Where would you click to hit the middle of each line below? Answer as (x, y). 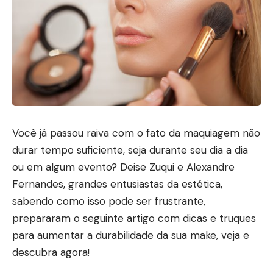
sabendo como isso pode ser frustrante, (109, 201)
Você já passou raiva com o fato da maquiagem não (136, 133)
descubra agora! (51, 252)
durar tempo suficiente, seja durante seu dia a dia (130, 150)
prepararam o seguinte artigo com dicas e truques (134, 218)
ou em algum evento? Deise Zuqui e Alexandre (123, 167)
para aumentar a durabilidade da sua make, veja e (131, 235)
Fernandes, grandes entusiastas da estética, (117, 184)
